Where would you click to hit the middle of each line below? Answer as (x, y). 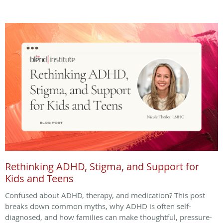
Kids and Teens (39, 178)
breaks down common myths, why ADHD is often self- (98, 206)
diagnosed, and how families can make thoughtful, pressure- (109, 217)
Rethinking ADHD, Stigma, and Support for (102, 166)
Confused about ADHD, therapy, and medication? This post (105, 195)
